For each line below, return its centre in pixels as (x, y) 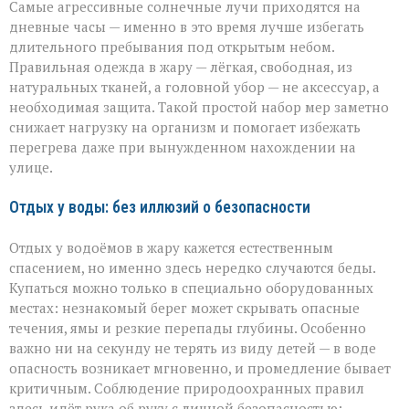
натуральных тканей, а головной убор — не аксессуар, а (194, 86)
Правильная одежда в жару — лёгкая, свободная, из (181, 66)
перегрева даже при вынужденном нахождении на (183, 147)
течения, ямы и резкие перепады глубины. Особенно (188, 327)
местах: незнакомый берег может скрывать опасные (184, 307)
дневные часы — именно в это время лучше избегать (187, 26)
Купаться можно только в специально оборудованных (191, 287)
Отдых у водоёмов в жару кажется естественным (171, 247)
